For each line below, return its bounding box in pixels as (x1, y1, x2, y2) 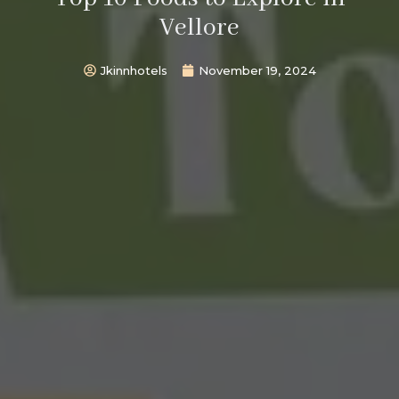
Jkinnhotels (100, 62, 167, 77)
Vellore (159, 12, 240, 44)
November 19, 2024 (198, 62, 316, 77)
